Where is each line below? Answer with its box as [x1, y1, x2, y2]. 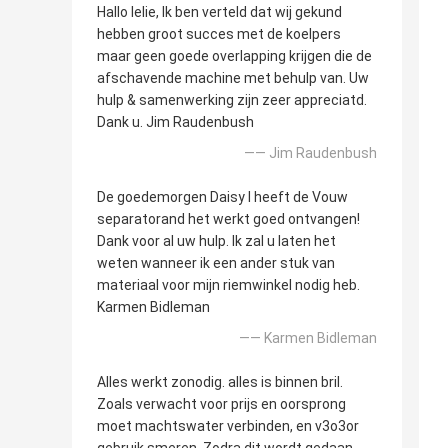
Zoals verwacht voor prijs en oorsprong [97, 396, 346, 413]
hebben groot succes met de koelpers [97, 26, 341, 43]
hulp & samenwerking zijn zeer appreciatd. [97, 92, 367, 109]
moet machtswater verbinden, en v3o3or [97, 418, 359, 435]
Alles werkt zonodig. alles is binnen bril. [97, 374, 343, 391]
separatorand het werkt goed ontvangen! [97, 211, 360, 228]
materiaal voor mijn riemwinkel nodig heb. [97, 277, 360, 294]
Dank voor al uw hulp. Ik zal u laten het [97, 233, 336, 250]
